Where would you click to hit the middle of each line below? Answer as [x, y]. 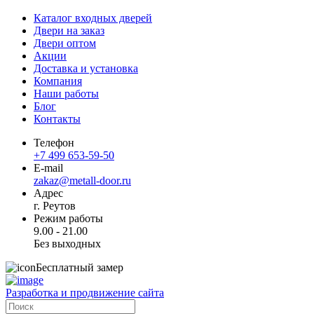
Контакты [57, 118]
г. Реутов [55, 205]
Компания [58, 81]
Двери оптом [65, 43]
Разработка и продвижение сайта [85, 292]
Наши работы [66, 93]
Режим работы [68, 218]
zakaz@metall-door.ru [82, 180]
